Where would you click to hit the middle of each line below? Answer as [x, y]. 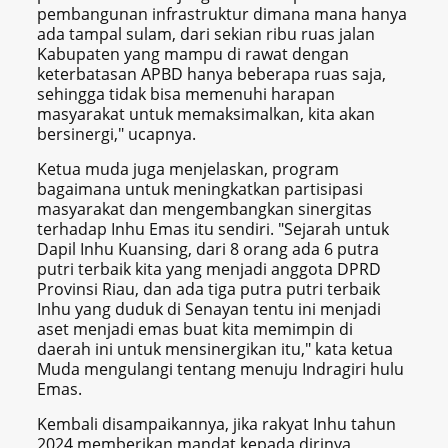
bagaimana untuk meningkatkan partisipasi [200, 189]
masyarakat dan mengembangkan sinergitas [207, 209]
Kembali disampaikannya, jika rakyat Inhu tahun [217, 424]
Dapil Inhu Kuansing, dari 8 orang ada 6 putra [208, 249]
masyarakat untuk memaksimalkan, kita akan [206, 114]
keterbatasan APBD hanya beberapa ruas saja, [212, 74]
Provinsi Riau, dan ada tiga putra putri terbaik [209, 289]
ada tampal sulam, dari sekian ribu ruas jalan [206, 34]
